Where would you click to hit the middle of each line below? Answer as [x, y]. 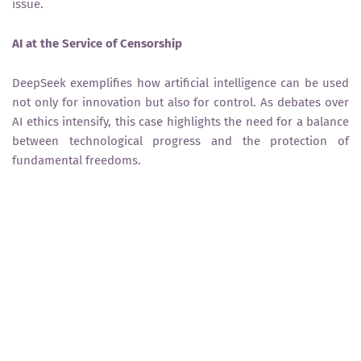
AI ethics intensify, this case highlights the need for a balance [180, 122]
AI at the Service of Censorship [97, 44]
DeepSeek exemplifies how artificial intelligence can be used [180, 83]
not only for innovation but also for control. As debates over [180, 103]
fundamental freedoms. [77, 161]
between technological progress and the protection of [180, 141]
